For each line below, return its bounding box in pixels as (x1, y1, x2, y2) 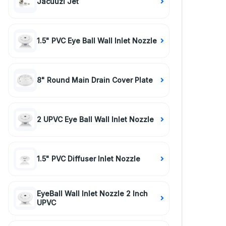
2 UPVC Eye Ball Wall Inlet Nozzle (37, 115, 154, 124)
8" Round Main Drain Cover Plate (37, 76, 153, 84)
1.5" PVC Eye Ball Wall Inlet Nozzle (37, 36, 157, 45)
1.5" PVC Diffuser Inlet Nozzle (37, 154, 140, 163)
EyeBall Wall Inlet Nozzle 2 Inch (37, 189, 148, 198)
